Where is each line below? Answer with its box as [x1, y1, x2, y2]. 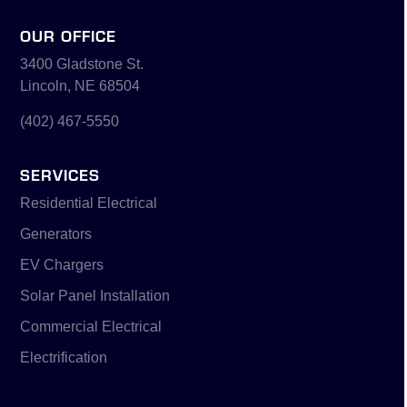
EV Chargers [20, 257, 104, 273]
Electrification [20, 350, 108, 366]
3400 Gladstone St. [20, 56, 144, 73]
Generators [20, 226, 93, 243]
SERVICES [20, 163, 101, 186]
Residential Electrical [20, 195, 158, 212]
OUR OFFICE [20, 24, 117, 47]
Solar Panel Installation [20, 288, 171, 304]
